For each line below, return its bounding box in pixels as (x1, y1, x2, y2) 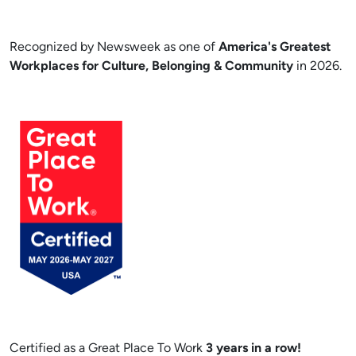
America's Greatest (219, 41, 331, 54)
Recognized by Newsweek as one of (10, 41, 219, 54)
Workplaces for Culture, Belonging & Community (10, 60, 293, 73)
